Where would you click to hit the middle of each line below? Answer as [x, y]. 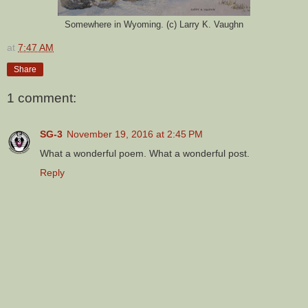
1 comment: [42, 98]
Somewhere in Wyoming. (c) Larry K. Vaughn [154, 24]
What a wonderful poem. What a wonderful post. [145, 153]
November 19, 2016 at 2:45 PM [135, 134]
